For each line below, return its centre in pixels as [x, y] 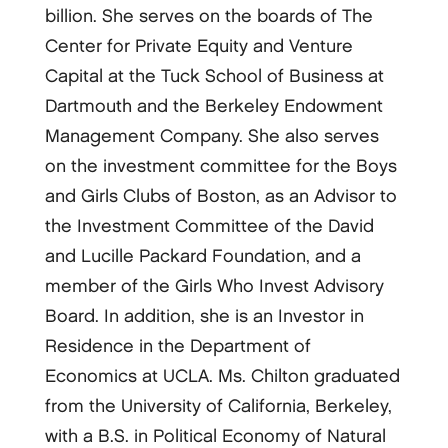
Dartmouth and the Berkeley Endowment [213, 107]
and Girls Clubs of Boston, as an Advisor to [220, 197]
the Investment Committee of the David [209, 227]
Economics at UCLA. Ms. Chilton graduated [222, 377]
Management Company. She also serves [211, 137]
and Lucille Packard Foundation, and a [202, 257]
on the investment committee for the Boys [220, 167]
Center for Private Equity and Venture [198, 47]
